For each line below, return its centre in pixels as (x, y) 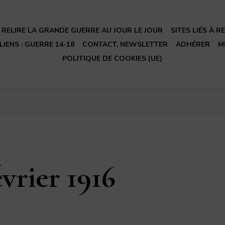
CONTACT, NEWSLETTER (125, 44)
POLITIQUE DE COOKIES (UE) (113, 58)
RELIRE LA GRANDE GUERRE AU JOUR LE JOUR (82, 30)
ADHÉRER (193, 44)
